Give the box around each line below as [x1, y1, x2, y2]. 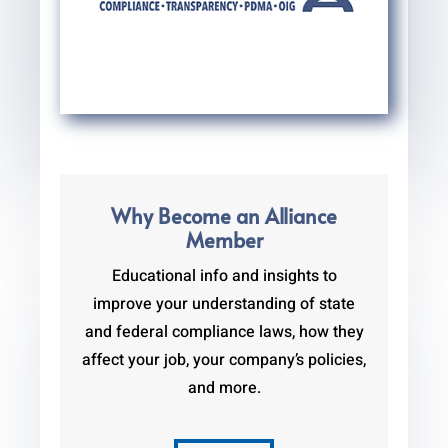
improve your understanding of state [93, 292, 355, 317]
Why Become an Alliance [111, 202, 337, 231]
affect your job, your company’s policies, [82, 348, 366, 373]
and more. [187, 376, 261, 401]
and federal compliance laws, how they [84, 320, 364, 345]
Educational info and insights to [111, 264, 337, 289]
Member [185, 226, 263, 255]
